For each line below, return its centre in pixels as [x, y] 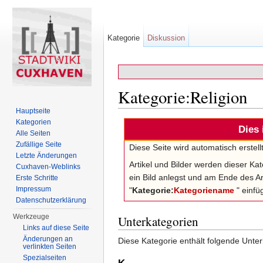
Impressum [34, 189]
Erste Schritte [37, 178]
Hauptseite [33, 111]
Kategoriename [204, 190]
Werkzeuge [31, 217]
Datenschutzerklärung [51, 200]
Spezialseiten [45, 258]
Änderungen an [48, 239]
